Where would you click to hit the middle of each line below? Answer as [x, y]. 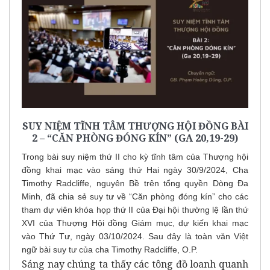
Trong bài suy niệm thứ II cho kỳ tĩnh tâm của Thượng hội [135, 156]
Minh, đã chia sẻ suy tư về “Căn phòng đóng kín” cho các [135, 196]
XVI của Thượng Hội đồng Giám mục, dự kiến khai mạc [135, 223]
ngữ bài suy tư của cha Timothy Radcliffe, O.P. [110, 249]
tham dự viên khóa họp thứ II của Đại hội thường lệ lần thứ [135, 209]
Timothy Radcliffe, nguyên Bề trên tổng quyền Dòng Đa [135, 183]
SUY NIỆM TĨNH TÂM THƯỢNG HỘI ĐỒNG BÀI [135, 126]
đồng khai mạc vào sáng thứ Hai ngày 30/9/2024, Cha [135, 170]
